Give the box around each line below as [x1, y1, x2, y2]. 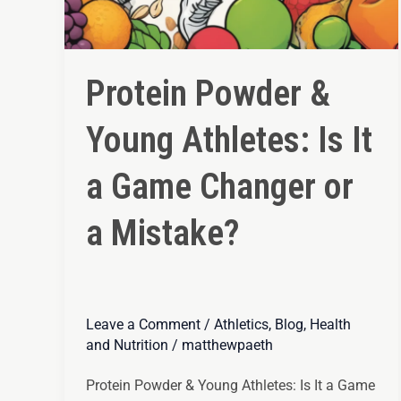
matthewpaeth [182, 336, 273, 354]
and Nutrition [86, 336, 168, 354]
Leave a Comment [86, 315, 200, 333]
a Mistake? [86, 211, 240, 254]
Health [310, 315, 351, 333]
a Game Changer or [86, 165, 354, 208]
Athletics [214, 315, 269, 333]
